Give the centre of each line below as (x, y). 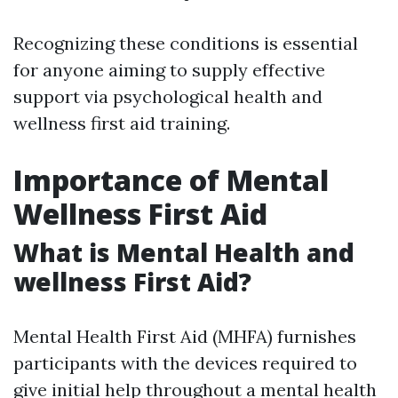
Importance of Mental (171, 180)
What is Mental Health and (184, 252)
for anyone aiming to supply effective (169, 70)
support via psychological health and (168, 96)
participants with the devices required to (185, 363)
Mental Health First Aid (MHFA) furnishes (185, 336)
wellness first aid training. (122, 123)
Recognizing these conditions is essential (186, 43)
